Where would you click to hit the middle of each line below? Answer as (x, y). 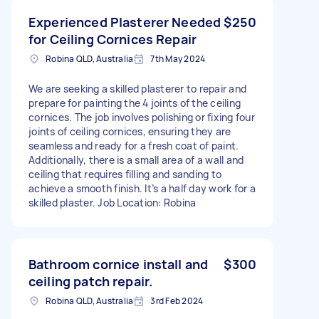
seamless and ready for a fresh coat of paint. (134, 145)
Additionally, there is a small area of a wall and (136, 159)
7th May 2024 (178, 58)
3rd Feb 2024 (177, 300)
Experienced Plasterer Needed (125, 22)
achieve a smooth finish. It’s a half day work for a (142, 188)
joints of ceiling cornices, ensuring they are (130, 131)
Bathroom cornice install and (119, 264)
